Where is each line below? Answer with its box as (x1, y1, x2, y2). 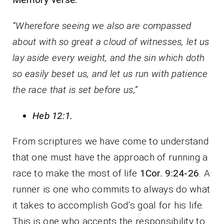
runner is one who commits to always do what (12, 183, 210, 195)
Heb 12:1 (32, 109, 70, 121)
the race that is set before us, (12, 83, 134, 95)
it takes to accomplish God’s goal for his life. (12, 199, 204, 211)
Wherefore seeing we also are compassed (15, 19, 191, 31)
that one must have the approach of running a (12, 151, 208, 163)
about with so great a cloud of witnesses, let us (12, 35, 209, 47)
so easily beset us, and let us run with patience (12, 67, 208, 79)
